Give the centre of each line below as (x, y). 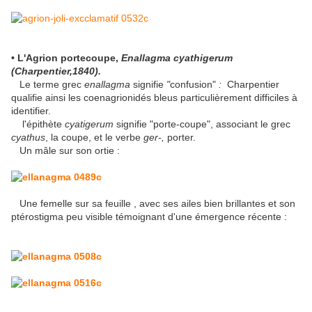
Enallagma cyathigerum (177, 58)
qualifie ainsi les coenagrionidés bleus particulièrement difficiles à (154, 98)
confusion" (194, 85)
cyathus (28, 138)
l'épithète (38, 124)
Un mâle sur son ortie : (65, 151)
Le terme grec (49, 85)
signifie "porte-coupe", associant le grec (202, 124)
